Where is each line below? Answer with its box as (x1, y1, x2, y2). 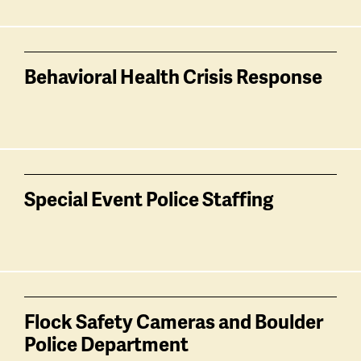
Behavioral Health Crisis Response (24, 63, 322, 90)
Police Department (24, 330, 189, 358)
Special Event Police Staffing (24, 185, 273, 213)
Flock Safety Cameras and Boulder (24, 308, 323, 335)
